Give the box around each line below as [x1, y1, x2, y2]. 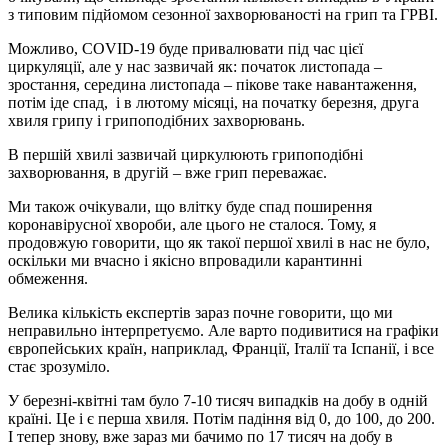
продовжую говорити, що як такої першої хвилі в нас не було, [8, 234, 430, 252]
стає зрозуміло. [8, 358, 110, 376]
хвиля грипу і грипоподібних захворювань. [8, 112, 313, 130]
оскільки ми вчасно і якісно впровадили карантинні [8, 252, 362, 270]
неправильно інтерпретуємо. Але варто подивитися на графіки [8, 322, 439, 340]
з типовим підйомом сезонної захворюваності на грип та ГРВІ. [8, 6, 438, 24]
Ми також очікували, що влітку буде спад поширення [8, 198, 372, 216]
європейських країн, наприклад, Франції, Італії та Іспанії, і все [8, 340, 434, 358]
